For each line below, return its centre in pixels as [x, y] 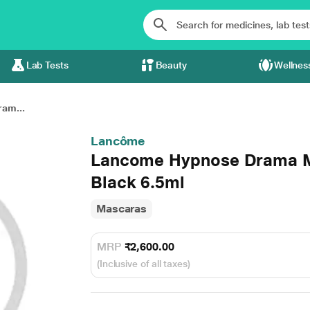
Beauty [171, 65]
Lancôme [118, 141]
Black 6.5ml [137, 182]
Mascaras [121, 209]
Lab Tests [47, 65]
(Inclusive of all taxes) [143, 264]
